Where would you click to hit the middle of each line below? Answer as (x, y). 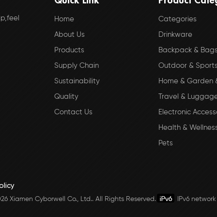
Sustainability (77, 81)
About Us (69, 35)
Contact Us (73, 112)
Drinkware (175, 35)
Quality (66, 97)
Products (69, 50)
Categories (177, 19)
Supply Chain (76, 66)
